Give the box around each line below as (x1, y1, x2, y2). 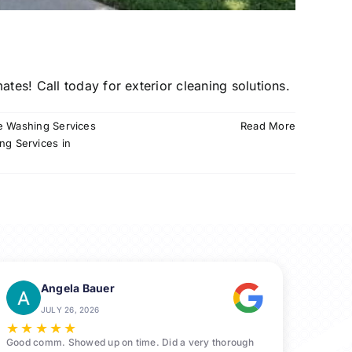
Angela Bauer (41, 281, 115, 295)
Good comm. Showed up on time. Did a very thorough (6, 336, 254, 349)
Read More (240, 119, 295, 133)
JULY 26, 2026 (41, 305, 100, 315)
